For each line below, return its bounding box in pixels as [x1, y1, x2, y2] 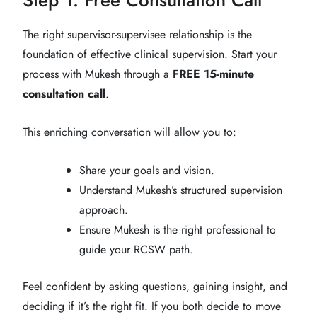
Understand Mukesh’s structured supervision [79, 181, 282, 198]
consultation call [23, 85, 105, 102]
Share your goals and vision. [79, 161, 214, 178]
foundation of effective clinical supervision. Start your [23, 45, 277, 62]
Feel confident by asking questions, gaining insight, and [23, 277, 287, 294]
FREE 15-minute [173, 65, 254, 82]
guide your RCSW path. [79, 241, 193, 258]
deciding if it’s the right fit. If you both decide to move [23, 297, 281, 314]
